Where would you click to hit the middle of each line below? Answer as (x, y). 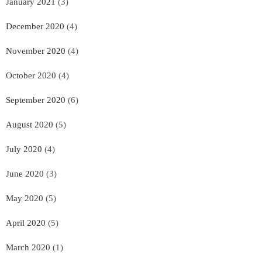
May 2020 (25, 198)
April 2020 (26, 223)
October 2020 (31, 75)
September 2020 (36, 100)
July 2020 (24, 149)
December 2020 (35, 26)
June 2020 (25, 173)
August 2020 (30, 124)
